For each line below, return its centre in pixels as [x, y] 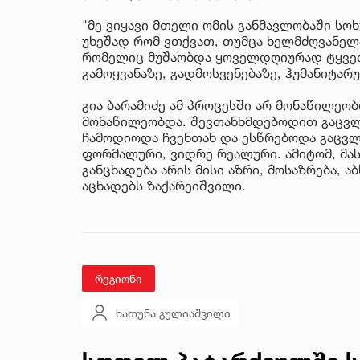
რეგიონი [119, 278]
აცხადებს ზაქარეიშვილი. [164, 185]
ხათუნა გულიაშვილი [173, 313]
